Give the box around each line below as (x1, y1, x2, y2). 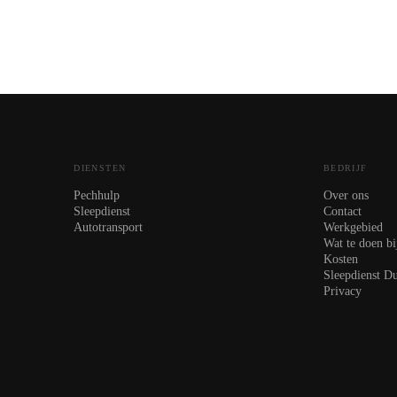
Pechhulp (74, 188, 121, 202)
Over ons (323, 188, 369, 202)
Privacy (323, 284, 362, 298)
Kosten (323, 252, 358, 266)
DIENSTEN (74, 162, 127, 173)
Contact (323, 204, 362, 218)
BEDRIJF (323, 162, 368, 173)
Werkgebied (323, 220, 383, 234)
